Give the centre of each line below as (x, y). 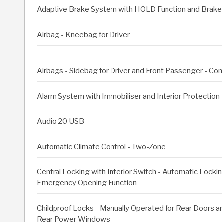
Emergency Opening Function (87, 183)
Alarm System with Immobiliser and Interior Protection (128, 96)
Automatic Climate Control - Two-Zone (101, 147)
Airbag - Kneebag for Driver (83, 35)
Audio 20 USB (60, 122)
